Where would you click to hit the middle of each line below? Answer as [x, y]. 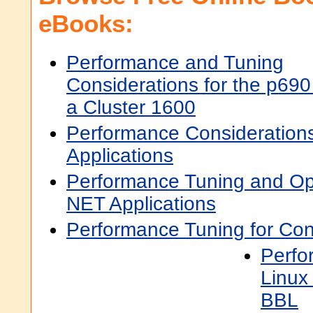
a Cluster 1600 [131, 107]
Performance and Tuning [175, 63]
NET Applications [141, 204]
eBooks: [86, 23]
